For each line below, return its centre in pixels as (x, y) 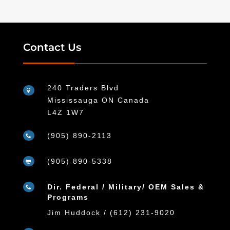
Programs (68, 197)
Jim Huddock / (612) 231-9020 (111, 212)
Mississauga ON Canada (98, 100)
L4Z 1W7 (65, 112)
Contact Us (52, 47)
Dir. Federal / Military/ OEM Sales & (126, 187)
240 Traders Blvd (83, 88)
